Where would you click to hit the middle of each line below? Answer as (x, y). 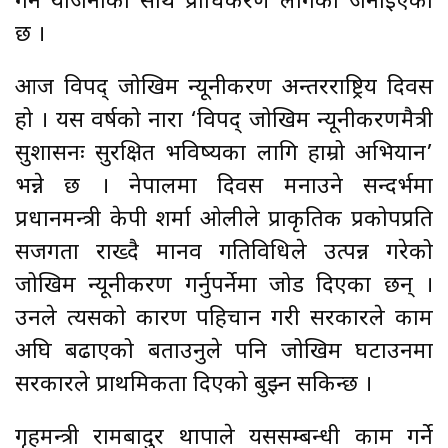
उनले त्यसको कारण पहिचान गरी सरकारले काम (224, 319)
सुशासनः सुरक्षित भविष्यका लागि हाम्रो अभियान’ (224, 154)
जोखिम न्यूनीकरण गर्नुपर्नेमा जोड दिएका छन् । (224, 286)
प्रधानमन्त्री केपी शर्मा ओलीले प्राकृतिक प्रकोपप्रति (224, 220)
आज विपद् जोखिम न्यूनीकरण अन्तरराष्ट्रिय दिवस (224, 88)
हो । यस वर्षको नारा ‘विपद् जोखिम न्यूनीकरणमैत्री (224, 121)
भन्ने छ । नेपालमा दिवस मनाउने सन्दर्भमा (224, 187)
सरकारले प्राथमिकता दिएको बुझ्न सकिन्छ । (196, 385)
